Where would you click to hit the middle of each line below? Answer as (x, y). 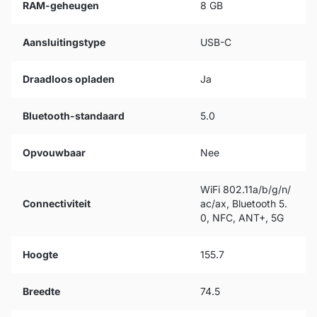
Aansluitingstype (64, 42)
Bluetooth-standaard (74, 116)
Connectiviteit (57, 203)
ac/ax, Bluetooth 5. (244, 203)
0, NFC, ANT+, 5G (242, 218)
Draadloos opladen (69, 79)
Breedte (41, 291)
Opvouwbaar (54, 152)
